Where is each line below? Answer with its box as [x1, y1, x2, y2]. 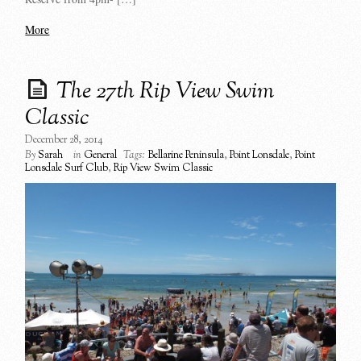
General [84, 147, 118, 163]
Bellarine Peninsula [147, 147, 225, 163]
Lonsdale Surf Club [25, 160, 109, 176]
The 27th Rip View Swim [56, 75, 275, 108]
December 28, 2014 [25, 132, 104, 147]
